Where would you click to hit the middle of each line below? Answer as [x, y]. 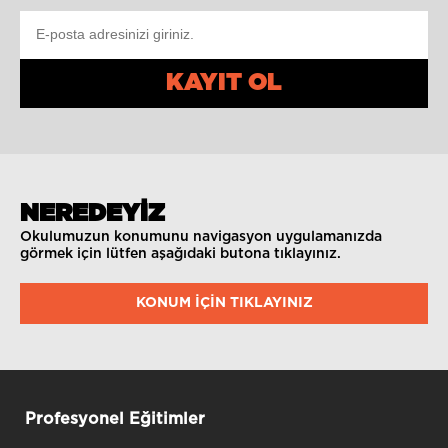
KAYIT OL [224, 83]
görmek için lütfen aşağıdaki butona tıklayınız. [180, 254]
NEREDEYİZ [92, 214]
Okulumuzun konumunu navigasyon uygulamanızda [201, 237]
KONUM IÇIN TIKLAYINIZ [224, 303]
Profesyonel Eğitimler [115, 419]
